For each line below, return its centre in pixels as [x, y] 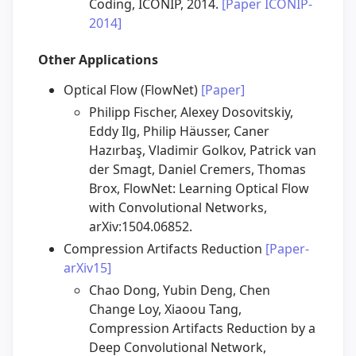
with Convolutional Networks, [178, 208]
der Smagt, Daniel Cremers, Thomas [197, 170]
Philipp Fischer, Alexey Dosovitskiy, [191, 112]
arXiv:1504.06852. [141, 227]
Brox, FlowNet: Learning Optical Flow [199, 189]
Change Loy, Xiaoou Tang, [165, 310]
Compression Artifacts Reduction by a [202, 329]
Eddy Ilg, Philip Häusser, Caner [179, 132]
